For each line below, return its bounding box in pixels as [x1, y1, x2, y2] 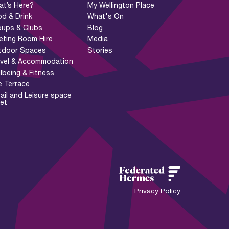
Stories [87, 45, 112, 54]
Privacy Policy [134, 186, 180, 195]
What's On [87, 11, 124, 20]
